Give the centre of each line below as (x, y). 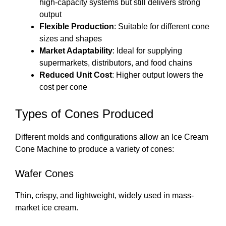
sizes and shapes (71, 39)
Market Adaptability (76, 51)
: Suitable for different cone (162, 27)
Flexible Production (77, 27)
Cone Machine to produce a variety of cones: (95, 149)
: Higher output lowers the (158, 75)
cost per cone (63, 87)
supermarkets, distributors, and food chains (116, 63)
